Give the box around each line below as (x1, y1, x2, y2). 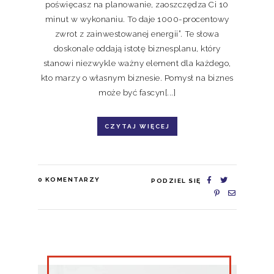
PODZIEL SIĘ (151, 177, 201, 184)
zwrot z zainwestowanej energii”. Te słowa (54, 28, 220, 39)
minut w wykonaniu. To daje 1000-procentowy (45, 13, 229, 24)
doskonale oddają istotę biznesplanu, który (53, 43, 221, 53)
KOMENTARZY (45, 176, 100, 183)
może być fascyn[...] (98, 87, 176, 97)
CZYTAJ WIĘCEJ (104, 122, 170, 130)
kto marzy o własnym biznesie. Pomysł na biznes (40, 72, 234, 83)
